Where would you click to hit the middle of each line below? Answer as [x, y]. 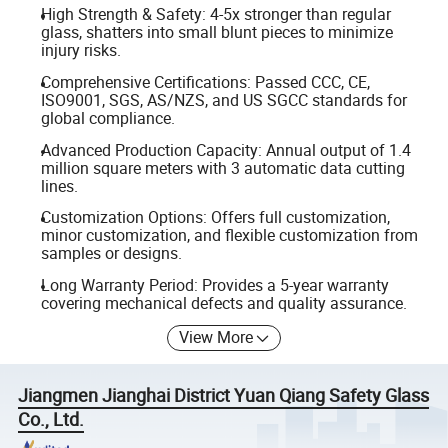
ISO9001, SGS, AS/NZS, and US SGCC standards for [223, 100]
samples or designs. [111, 253]
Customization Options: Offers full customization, [215, 217]
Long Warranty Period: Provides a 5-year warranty [214, 284]
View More [216, 337]
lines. [59, 185]
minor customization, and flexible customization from [229, 235]
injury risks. [80, 50]
